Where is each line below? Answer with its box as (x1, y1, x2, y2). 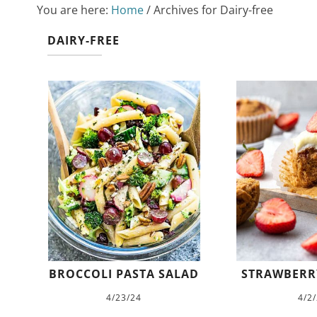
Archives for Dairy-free (151, 1, 273, 18)
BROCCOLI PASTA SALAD (49, 266, 200, 282)
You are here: (37, 1, 111, 18)
